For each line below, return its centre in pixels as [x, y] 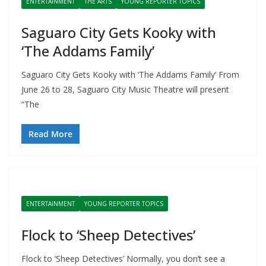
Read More [50, 134]
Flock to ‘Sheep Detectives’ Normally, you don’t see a [123, 259]
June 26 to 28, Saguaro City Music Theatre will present [125, 89]
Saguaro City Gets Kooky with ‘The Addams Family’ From [130, 75]
